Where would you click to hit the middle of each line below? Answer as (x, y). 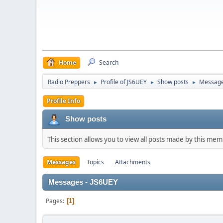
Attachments (133, 162)
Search (109, 62)
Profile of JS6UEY (124, 82)
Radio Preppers (69, 82)
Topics (95, 162)
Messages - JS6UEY (83, 182)
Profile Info (63, 101)
